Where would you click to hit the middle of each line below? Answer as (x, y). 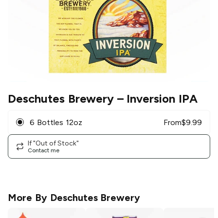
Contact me (44, 150)
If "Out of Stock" (53, 143)
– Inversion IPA (156, 99)
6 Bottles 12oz (56, 122)
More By (29, 198)
